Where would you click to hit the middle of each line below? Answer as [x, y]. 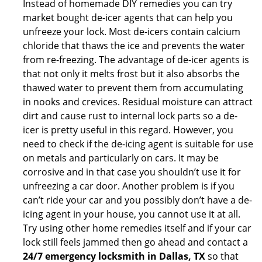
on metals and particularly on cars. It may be [121, 158]
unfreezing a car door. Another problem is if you [129, 186]
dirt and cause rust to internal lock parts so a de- [130, 116]
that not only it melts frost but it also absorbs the [131, 74]
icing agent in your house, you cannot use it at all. [132, 214]
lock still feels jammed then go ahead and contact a [135, 242]
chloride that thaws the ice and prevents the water [134, 46]
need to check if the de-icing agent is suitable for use [138, 144]
